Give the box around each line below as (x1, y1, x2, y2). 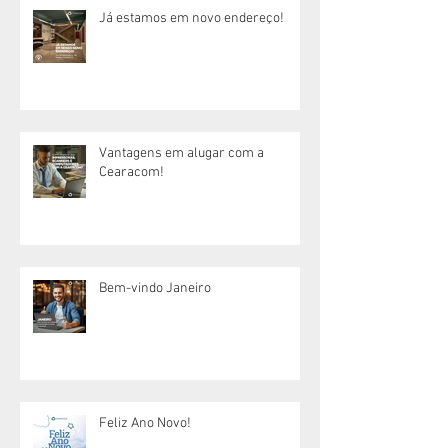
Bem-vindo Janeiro (99, 279, 211, 297)
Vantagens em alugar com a (99, 144, 264, 162)
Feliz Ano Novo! (99, 414, 191, 432)
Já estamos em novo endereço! (99, 9, 284, 27)
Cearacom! (99, 163, 164, 181)
